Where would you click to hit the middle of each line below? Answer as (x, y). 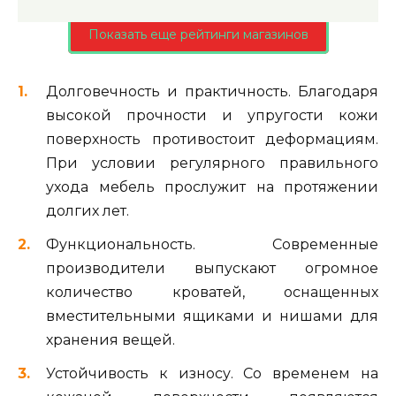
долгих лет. (88, 211)
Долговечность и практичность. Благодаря (212, 92)
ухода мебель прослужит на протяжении (212, 187)
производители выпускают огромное (212, 269)
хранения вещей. (110, 340)
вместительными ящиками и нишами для (212, 316)
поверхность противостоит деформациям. (212, 140)
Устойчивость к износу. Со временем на (212, 374)
